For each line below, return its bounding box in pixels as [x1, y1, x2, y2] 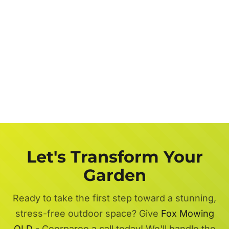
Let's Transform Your [26, 146, 203, 167]
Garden [83, 165, 146, 185]
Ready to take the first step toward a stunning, [13, 192, 216, 203]
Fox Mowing [161, 208, 214, 219]
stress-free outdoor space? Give [15, 208, 161, 219]
